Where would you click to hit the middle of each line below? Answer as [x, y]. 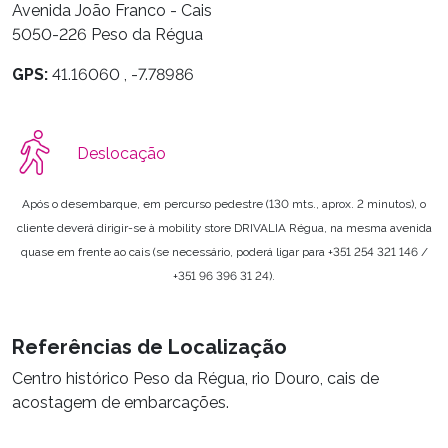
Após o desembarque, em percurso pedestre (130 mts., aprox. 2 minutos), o [224, 203]
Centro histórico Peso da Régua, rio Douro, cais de [195, 378]
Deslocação [121, 153]
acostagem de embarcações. [120, 402]
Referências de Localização [149, 346]
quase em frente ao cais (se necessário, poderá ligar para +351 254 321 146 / [224, 251]
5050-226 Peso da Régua [107, 34]
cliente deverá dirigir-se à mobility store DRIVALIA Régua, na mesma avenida [224, 227]
